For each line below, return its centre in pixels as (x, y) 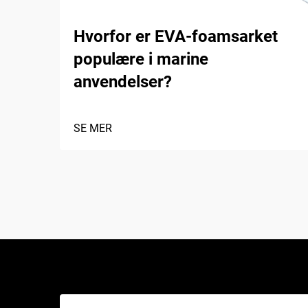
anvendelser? (123, 82)
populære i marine (141, 59)
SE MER (93, 128)
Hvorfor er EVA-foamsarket (176, 36)
